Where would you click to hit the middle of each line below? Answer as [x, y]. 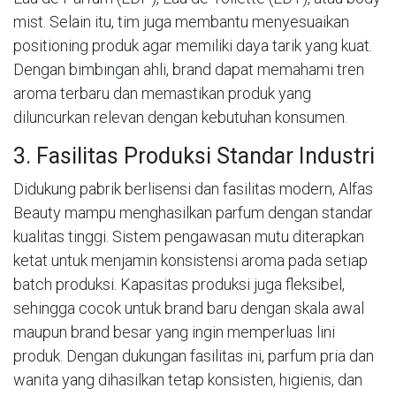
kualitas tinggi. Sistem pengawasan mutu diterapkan [189, 236]
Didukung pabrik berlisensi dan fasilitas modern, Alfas [193, 188]
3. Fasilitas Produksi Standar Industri [194, 156]
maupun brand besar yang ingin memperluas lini [174, 331]
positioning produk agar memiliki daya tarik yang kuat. [193, 45]
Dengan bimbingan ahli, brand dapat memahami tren [189, 69]
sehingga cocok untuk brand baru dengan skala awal [189, 308]
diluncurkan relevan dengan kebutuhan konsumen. [180, 117]
